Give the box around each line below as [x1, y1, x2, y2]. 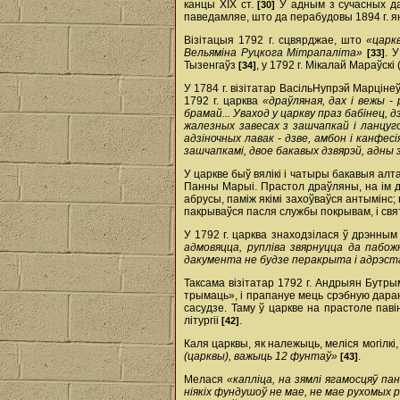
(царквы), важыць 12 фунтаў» [184, 350, 337, 362]
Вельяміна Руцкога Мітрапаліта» [184, 46, 363, 59]
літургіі [184, 314, 221, 327]
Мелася [184, 373, 227, 386]
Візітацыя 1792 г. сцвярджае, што [184, 34, 367, 46]
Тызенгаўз [184, 59, 238, 71]
